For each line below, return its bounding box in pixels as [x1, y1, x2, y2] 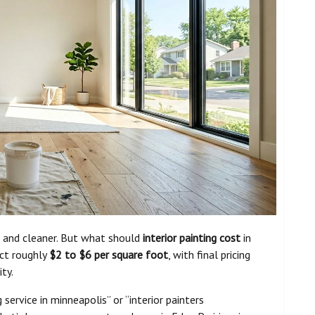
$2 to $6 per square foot [49, 247, 168, 262]
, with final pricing [168, 247, 250, 262]
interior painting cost [143, 231, 240, 245]
